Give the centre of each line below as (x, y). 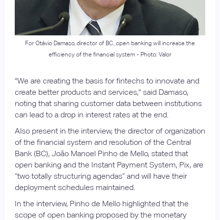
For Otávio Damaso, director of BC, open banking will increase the (110, 43)
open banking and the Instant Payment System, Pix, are (109, 165)
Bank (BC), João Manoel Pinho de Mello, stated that (101, 153)
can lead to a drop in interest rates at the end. (92, 114)
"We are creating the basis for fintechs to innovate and (107, 81)
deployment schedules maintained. (75, 187)
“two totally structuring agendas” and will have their (101, 176)
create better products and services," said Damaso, (101, 92)
